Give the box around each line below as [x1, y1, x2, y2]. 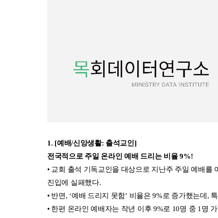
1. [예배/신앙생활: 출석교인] [47, 139, 137, 147]
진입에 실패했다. [47, 178, 101, 186]
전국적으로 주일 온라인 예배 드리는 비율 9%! [47, 152, 193, 160]
